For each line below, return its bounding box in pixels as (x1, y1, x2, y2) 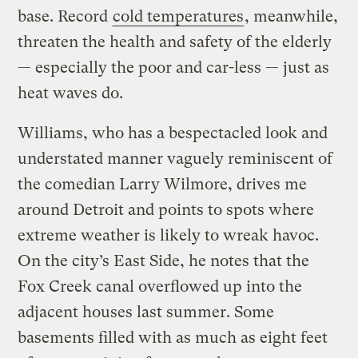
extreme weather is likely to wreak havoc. (18, 225, 320, 245)
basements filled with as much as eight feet (18, 328, 328, 347)
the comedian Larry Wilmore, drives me (18, 174, 308, 193)
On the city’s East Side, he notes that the (18, 251, 310, 270)
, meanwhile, (245, 6, 339, 26)
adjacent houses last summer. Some (18, 302, 275, 321)
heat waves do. (18, 83, 124, 102)
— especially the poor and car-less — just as (18, 58, 330, 77)
